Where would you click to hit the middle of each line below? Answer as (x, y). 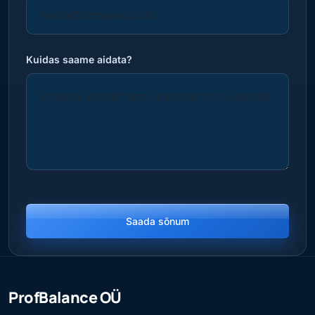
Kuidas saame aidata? (79, 60)
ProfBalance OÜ (65, 297)
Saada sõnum (157, 221)
